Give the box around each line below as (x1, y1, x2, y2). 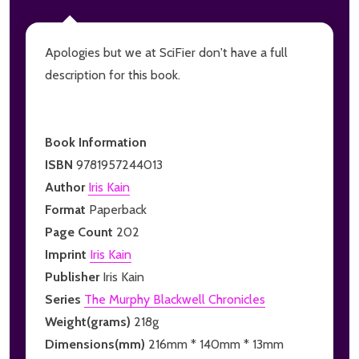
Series (45, 291, 84, 307)
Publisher (45, 268, 103, 284)
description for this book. (45, 67, 180, 83)
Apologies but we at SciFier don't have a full (45, 44, 288, 60)
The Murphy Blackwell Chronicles (84, 291, 265, 307)
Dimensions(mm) (45, 336, 148, 352)
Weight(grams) (45, 313, 134, 329)
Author (45, 179, 88, 195)
